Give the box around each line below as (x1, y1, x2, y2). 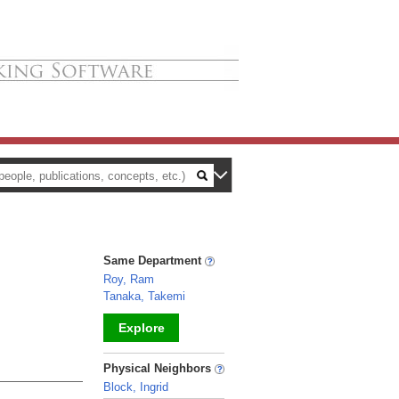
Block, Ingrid (103, 380, 168, 394)
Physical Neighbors (103, 362, 215, 375)
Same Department (103, 254, 205, 267)
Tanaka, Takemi (103, 289, 185, 303)
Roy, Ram (103, 273, 154, 286)
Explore (118, 321, 165, 335)
